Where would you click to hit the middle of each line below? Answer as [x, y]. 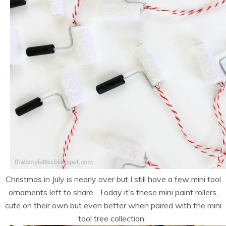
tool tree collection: [113, 218]
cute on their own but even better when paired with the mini [113, 205]
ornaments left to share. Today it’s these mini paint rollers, [113, 192]
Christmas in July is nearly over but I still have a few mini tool [113, 179]
